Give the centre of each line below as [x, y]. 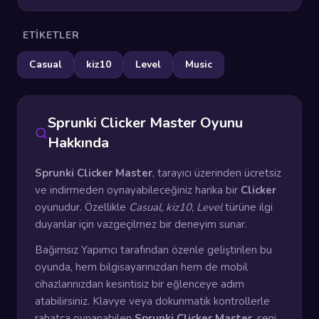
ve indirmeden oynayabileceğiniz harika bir [138, 190]
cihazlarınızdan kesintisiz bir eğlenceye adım [140, 284]
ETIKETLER [51, 35]
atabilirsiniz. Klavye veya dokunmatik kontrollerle [152, 301]
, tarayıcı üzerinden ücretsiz [217, 173]
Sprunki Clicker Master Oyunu [146, 123]
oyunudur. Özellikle [82, 207]
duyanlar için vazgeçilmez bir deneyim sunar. [141, 224]
